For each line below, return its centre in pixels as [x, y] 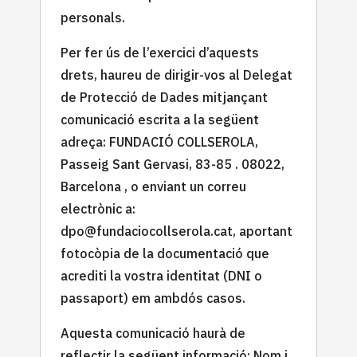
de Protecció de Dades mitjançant [164, 97]
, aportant [263, 231]
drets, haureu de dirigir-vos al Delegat [177, 75]
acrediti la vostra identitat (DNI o [161, 275]
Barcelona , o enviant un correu [153, 186]
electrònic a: [98, 208]
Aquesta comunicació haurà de [153, 333]
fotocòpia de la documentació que [165, 253]
